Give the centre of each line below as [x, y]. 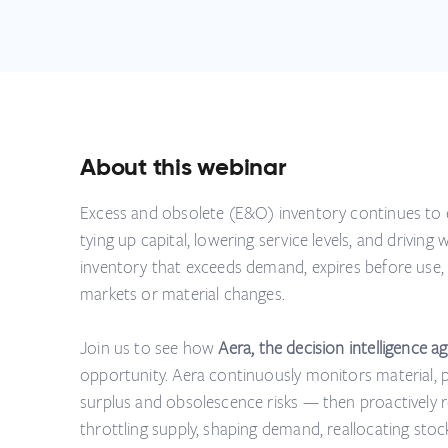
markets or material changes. [183, 294]
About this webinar [183, 167]
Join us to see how [149, 348]
